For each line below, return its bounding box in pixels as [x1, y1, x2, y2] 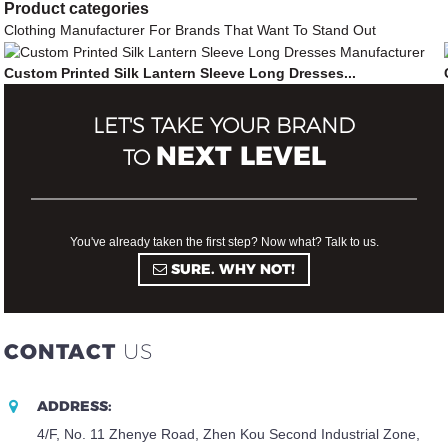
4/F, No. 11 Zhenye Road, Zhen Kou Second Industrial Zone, [37, 425, 421, 442]
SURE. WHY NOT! [171, 260, 296, 279]
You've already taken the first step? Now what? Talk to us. [69, 235, 379, 250]
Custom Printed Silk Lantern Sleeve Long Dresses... [4, 65, 357, 82]
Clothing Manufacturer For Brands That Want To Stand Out [4, 22, 377, 39]
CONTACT [4, 339, 117, 365]
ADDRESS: [37, 396, 113, 415]
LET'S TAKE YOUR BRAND [93, 113, 355, 139]
